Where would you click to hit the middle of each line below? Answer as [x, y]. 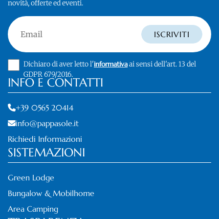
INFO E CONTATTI [55, 82]
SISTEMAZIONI [46, 152]
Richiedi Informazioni [45, 139]
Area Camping [33, 208]
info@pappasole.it [47, 123]
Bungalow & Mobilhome [51, 193]
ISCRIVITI [172, 34]
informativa [111, 64]
